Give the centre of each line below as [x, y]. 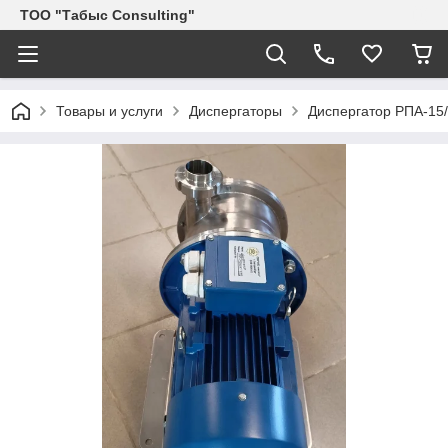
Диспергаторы [235, 111]
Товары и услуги [109, 111]
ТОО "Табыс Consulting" [107, 15]
